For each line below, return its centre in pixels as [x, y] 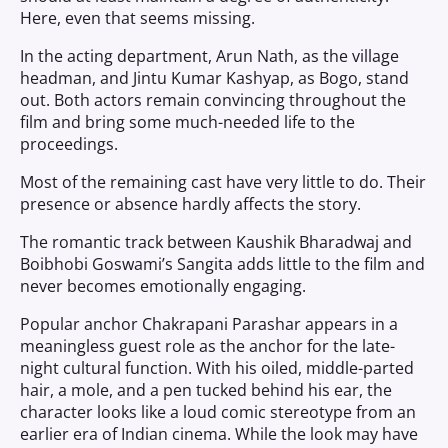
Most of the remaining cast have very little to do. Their [223, 182]
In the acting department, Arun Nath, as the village [209, 56]
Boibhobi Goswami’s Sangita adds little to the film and [222, 264]
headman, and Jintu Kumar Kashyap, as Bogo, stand [214, 78]
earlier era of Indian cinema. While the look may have [219, 434]
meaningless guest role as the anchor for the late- [207, 346]
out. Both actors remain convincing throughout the [213, 100]
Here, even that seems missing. [137, 18]
